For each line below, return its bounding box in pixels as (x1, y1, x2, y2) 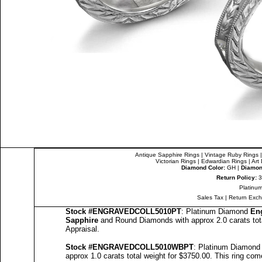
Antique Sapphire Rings (135, 151, 199, 158)
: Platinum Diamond (181, 207, 250, 216)
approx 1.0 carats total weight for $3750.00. (65, 251, 215, 260)
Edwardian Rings (201, 158, 247, 164)
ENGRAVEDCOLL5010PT (92, 207, 181, 216)
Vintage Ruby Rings (204, 151, 258, 158)
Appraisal (65, 225, 97, 233)
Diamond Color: (181, 164, 225, 171)
